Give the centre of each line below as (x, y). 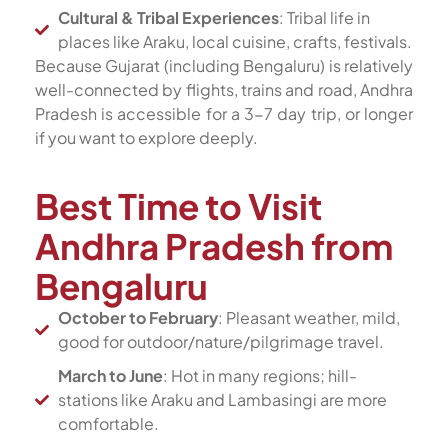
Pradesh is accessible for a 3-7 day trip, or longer (224, 113)
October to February (137, 317)
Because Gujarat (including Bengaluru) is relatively (224, 65)
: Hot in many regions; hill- (259, 375)
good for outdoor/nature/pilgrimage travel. (220, 341)
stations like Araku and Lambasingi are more (222, 399)
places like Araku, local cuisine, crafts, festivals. (234, 41)
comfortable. (108, 423)
